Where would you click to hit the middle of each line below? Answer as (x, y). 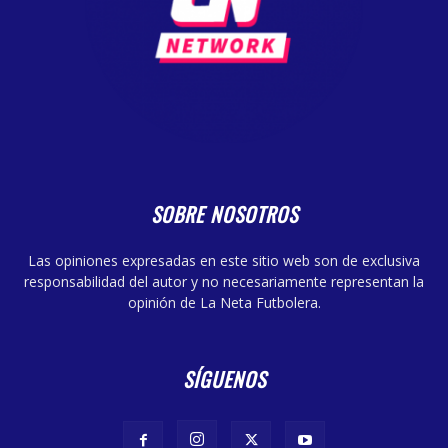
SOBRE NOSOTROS (224, 214)
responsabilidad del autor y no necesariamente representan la (224, 282)
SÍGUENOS (224, 379)
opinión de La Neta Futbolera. (224, 303)
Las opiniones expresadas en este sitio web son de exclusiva (224, 261)
